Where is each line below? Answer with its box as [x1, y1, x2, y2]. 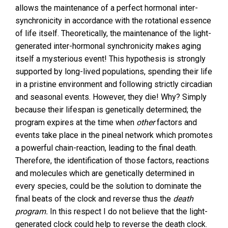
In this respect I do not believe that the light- [48, 207, 208, 216]
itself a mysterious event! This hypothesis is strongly [15, 54, 206, 64]
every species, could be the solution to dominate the [15, 181, 202, 191]
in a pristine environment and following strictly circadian [15, 79, 212, 89]
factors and [155, 118, 197, 127]
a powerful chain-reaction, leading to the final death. [15, 143, 197, 153]
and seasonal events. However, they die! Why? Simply [15, 92, 207, 102]
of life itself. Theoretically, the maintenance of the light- [15, 28, 211, 38]
